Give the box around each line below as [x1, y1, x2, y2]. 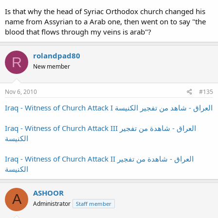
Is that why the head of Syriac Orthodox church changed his [5, 6, 205, 16]
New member [33, 62, 70, 71]
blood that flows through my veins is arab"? [5, 27, 151, 36]
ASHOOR [33, 187, 64, 198]
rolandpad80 [33, 51, 80, 60]
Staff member [76, 200, 111, 207]
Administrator [33, 199, 71, 208]
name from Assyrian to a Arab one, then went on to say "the [5, 17, 206, 26]
